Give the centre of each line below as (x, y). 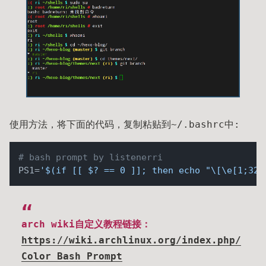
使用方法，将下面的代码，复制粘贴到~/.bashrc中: (125, 124)
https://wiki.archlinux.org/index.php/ (131, 240)
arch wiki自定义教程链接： (86, 224)
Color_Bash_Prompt (72, 256)
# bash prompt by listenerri (91, 157)
